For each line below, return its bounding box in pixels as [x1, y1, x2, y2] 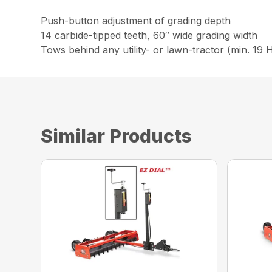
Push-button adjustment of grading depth [41, 15, 231, 27]
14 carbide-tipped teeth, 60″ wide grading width [41, 29, 258, 41]
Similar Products [41, 125, 192, 147]
